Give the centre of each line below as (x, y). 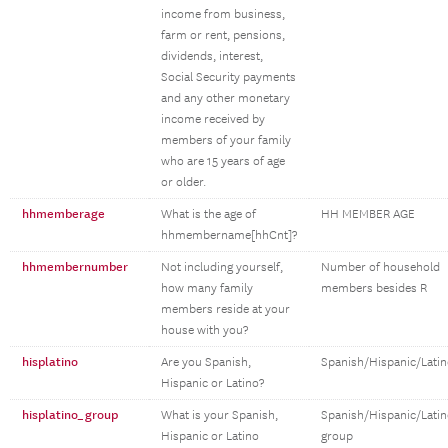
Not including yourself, (222, 267)
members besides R (374, 288)
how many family (207, 288)
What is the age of (208, 214)
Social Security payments (228, 77)
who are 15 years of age (223, 161)
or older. (183, 182)
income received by (213, 119)
